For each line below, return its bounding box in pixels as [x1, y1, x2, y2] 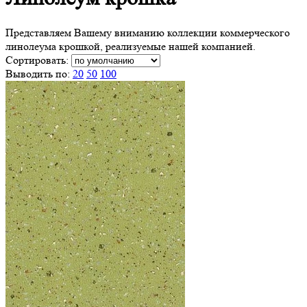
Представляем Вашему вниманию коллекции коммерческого [5, 25, 290, 39]
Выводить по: [5, 66, 73, 80]
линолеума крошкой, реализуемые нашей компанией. [5, 39, 256, 53]
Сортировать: [5, 53, 71, 66]
